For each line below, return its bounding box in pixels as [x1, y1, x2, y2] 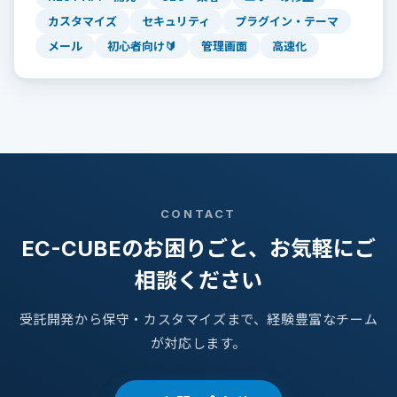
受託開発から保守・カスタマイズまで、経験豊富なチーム [19, 311, 378, 329]
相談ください [135, 268, 262, 294]
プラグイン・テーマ [235, 14, 339, 29]
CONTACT [160, 206, 237, 222]
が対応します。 [150, 335, 247, 353]
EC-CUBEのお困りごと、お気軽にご [21, 236, 376, 262]
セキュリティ [142, 14, 210, 29]
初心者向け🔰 [107, 39, 176, 54]
